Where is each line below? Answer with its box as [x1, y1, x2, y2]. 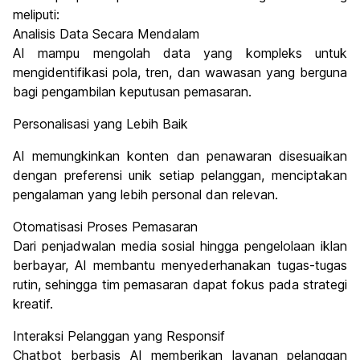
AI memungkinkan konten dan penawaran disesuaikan [13, 148, 347, 165]
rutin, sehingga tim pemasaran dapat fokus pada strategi [13, 276, 347, 293]
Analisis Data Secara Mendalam [13, 26, 199, 43]
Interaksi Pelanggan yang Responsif [13, 328, 225, 345]
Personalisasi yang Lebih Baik [13, 116, 188, 133]
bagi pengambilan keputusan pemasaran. [13, 84, 252, 100]
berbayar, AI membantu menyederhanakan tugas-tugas [13, 257, 347, 274]
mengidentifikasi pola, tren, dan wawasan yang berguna [13, 64, 347, 81]
